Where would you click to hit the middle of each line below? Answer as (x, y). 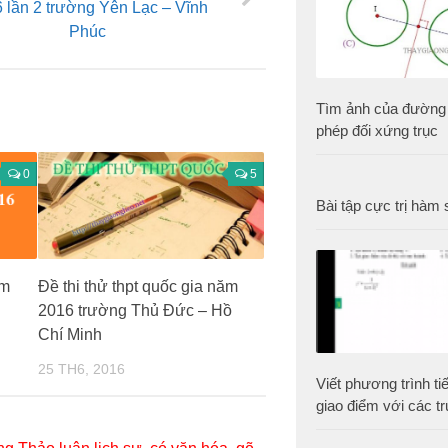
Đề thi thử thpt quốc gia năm (137, 287)
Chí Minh (69, 335)
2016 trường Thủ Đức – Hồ (134, 311)
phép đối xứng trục (377, 130)
